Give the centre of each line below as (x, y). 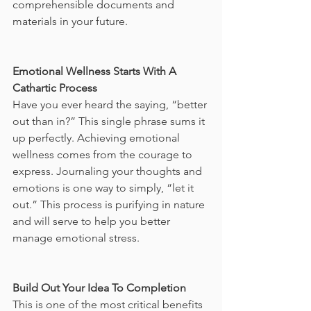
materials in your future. (72, 21)
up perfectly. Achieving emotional (98, 137)
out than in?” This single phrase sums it (110, 121)
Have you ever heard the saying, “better (111, 104)
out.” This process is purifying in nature (110, 204)
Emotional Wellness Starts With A (96, 71)
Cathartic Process (55, 87)
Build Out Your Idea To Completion (99, 287)
